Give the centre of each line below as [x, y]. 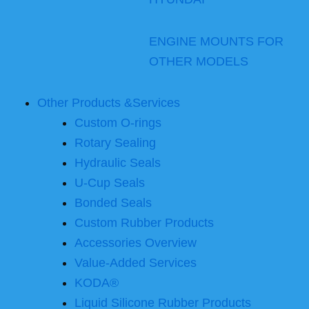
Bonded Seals [113, 203]
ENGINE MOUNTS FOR [216, 41]
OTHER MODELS [199, 61]
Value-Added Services [136, 263]
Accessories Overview [136, 243]
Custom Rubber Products [144, 223]
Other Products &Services [109, 103]
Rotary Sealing [115, 143]
